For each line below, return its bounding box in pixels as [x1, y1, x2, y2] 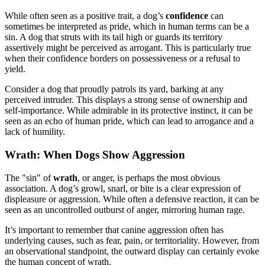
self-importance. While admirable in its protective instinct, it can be [5, 105, 253, 116]
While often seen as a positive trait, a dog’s [5, 11, 166, 21]
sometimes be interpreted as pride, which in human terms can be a [5, 21, 249, 32]
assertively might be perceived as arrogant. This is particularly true [5, 43, 251, 53]
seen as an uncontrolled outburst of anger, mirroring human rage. [5, 204, 245, 215]
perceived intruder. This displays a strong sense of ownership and [5, 95, 247, 105]
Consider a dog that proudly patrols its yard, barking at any [5, 84, 224, 95]
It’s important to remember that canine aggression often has [5, 224, 224, 235]
